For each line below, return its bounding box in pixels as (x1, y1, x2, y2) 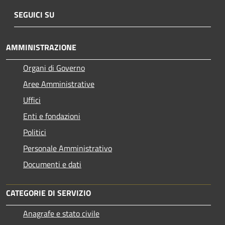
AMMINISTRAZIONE (6, 41, 76, 53)
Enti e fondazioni (23, 109, 80, 122)
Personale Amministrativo (23, 142, 112, 154)
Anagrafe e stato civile (23, 207, 99, 219)
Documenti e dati (23, 158, 81, 170)
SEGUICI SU (14, 8, 54, 21)
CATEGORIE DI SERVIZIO (6, 186, 91, 199)
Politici (23, 126, 46, 138)
